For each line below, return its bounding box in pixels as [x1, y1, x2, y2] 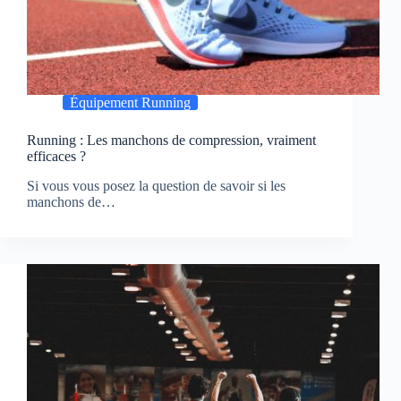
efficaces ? [27, 149, 86, 165]
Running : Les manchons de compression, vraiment [27, 132, 316, 149]
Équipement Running [70, 95, 191, 111]
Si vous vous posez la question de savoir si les [27, 178, 286, 194]
